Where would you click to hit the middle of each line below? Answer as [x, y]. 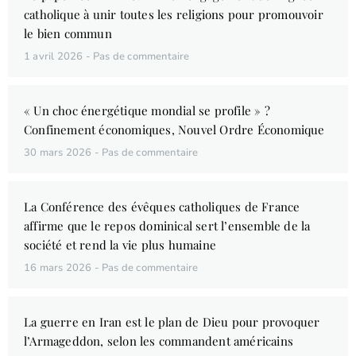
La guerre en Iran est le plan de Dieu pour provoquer [172, 322]
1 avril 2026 [55, 57]
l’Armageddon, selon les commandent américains [159, 341]
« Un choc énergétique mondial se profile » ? [147, 111]
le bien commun [68, 34]
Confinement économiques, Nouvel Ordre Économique [174, 130]
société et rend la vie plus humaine [120, 245]
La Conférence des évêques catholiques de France [162, 207]
